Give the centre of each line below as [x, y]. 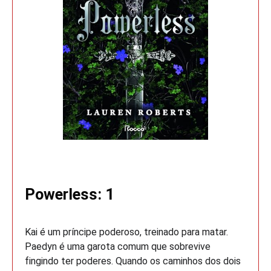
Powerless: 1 [70, 194]
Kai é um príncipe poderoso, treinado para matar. [126, 232]
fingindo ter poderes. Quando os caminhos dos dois [133, 261]
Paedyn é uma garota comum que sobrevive [118, 246]
